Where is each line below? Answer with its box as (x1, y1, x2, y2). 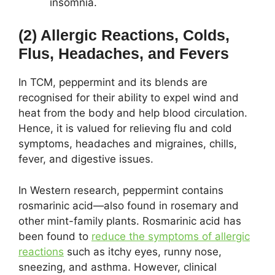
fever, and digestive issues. (18, 153, 153, 165)
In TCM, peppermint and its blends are (18, 76, 207, 88)
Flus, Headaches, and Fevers (18, 45, 229, 62)
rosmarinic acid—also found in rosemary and (18, 199, 239, 212)
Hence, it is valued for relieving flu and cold (18, 122, 232, 134)
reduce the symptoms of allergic (91, 230, 250, 242)
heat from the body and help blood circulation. (18, 107, 247, 119)
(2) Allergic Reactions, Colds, (18, 26, 230, 44)
